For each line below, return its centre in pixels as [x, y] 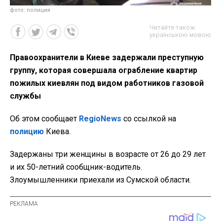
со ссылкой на [149, 118]
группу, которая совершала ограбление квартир [104, 70]
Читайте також [172, 27]
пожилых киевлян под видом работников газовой [107, 83]
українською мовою [180, 35]
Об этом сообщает [44, 118]
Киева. [57, 131]
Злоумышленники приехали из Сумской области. [100, 180]
